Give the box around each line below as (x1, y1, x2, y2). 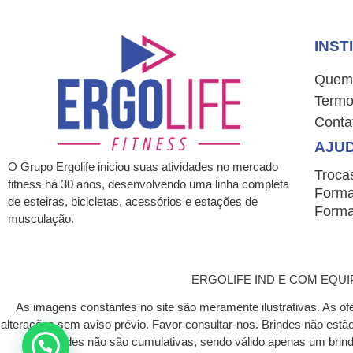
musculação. (8, 212, 74, 226)
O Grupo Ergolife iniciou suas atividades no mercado (8, 160, 278, 174)
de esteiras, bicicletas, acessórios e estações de (8, 195, 258, 209)
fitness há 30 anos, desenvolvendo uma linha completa (8, 177, 289, 191)
